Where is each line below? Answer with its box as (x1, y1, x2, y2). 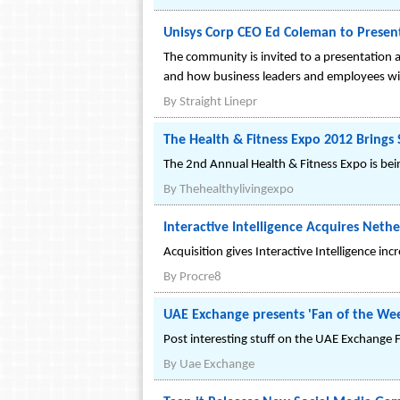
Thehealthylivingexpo (179, 183, 294, 196)
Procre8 (179, 271, 221, 284)
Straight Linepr (179, 96, 257, 109)
